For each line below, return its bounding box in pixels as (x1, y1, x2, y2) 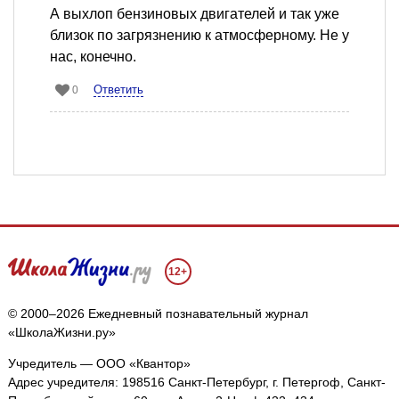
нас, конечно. (50, 49, 136, 65)
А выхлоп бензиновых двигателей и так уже (50, 6, 339, 22)
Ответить (94, 83, 143, 97)
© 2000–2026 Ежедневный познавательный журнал (7, 306, 308, 322)
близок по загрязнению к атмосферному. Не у (50, 28, 349, 44)
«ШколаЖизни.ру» (7, 325, 116, 340)
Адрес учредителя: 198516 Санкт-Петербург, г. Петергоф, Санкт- (7, 375, 386, 390)
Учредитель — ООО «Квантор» (7, 356, 191, 371)
